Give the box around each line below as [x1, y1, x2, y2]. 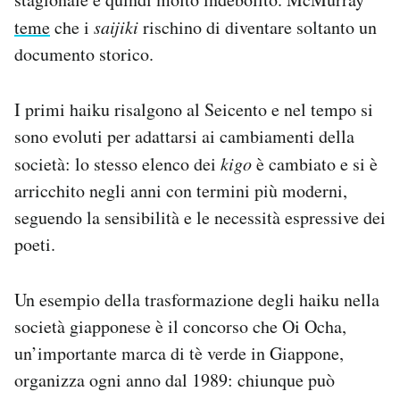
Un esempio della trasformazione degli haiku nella [14, 287, 379, 312]
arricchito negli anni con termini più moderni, [14, 178, 347, 203]
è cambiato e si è [252, 151, 378, 176]
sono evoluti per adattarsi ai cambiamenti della [14, 123, 354, 148]
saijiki [94, 14, 138, 38]
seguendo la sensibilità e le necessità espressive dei [14, 204, 386, 229]
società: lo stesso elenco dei [14, 151, 221, 176]
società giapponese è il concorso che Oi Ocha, [14, 313, 346, 338]
